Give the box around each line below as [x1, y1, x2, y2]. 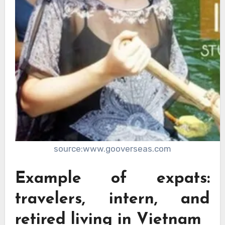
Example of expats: [15, 171, 210, 187]
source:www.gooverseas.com [54, 143, 171, 154]
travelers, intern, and [15, 191, 210, 208]
